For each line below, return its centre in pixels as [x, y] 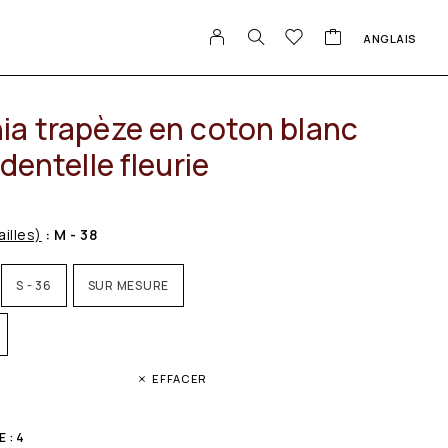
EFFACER [179, 378]
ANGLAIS [390, 38]
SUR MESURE [128, 285]
